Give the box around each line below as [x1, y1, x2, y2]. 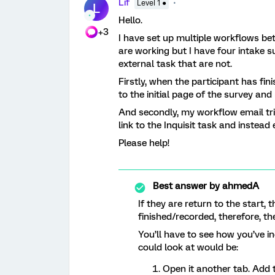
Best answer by [153, 180, 220, 192]
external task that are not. [118, 58, 232, 69]
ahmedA [220, 180, 259, 192]
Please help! [118, 137, 169, 149]
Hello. [118, 15, 142, 26]
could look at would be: [138, 242, 238, 253]
